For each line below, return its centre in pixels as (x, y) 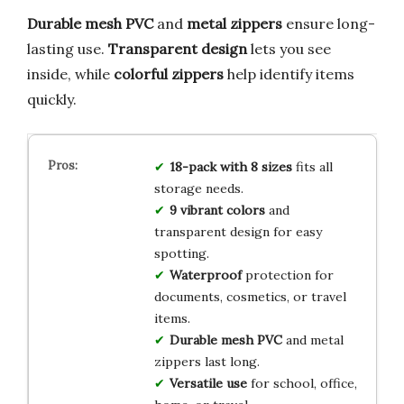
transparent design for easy (238, 231)
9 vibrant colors (217, 210)
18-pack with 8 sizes (230, 166)
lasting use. (68, 48)
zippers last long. (207, 361)
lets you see (289, 48)
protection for (287, 275)
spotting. (181, 253)
